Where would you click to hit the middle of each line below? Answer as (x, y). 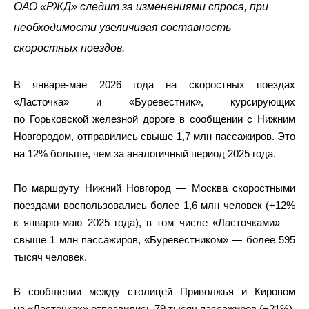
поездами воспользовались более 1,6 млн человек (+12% (154, 205)
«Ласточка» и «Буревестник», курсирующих (154, 102)
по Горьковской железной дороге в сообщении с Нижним (154, 119)
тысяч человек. (50, 257)
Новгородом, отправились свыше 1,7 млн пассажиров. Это (154, 136)
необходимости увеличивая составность (122, 27)
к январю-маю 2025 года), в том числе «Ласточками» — (154, 222)
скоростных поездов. (69, 48)
